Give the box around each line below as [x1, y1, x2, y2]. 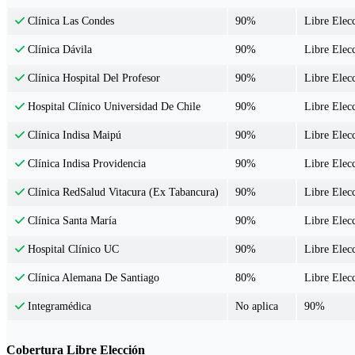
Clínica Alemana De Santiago [25, 272, 160, 284]
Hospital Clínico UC [25, 243, 120, 256]
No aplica [235, 300, 278, 313]
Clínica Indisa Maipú [25, 129, 122, 142]
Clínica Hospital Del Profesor [25, 72, 161, 85]
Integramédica [25, 300, 92, 313]
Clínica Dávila [25, 44, 93, 56]
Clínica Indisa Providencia [25, 158, 147, 170]
